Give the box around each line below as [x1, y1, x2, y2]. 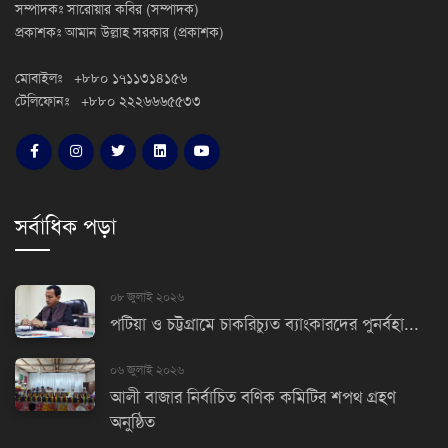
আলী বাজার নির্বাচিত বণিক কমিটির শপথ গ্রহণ [110, 386, 396, 408]
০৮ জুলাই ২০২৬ [110, 289, 184, 304]
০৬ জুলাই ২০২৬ [110, 362, 184, 377]
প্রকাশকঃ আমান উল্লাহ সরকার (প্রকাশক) [15, 23, 224, 41]
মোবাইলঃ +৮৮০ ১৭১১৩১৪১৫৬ [15, 69, 187, 87]
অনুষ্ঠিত [110, 411, 155, 433]
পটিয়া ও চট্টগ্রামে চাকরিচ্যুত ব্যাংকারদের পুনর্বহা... [110, 313, 419, 335]
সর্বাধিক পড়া [15, 213, 116, 241]
